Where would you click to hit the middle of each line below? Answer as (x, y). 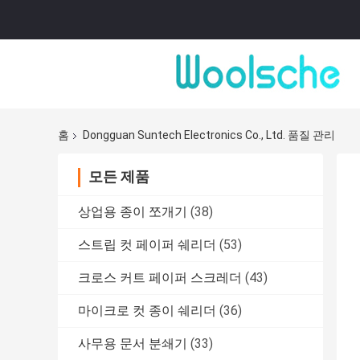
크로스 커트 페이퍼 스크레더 (160, 278)
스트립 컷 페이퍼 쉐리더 (147, 245)
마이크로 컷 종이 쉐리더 (147, 311)
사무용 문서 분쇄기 (133, 344)
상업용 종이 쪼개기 (133, 212)
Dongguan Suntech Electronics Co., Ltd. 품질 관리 (209, 135)
